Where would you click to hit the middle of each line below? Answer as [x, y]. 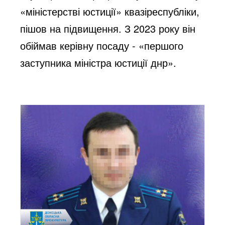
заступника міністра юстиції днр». [98, 62]
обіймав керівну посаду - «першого [102, 45]
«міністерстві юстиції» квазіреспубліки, [110, 11]
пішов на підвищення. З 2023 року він [108, 28]
